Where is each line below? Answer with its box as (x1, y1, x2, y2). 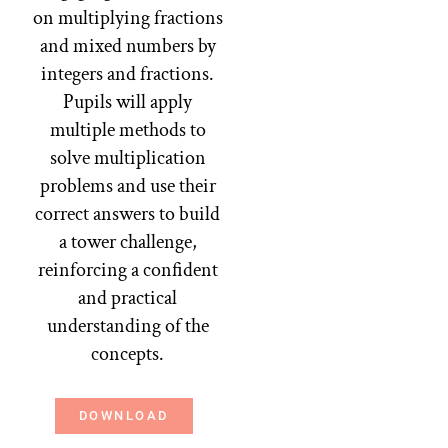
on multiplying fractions (32, 5, 223, 32)
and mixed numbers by (39, 33, 216, 60)
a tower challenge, (58, 229, 197, 256)
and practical (78, 285, 178, 312)
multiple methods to (49, 117, 206, 144)
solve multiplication (49, 145, 206, 172)
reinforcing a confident (37, 257, 218, 284)
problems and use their (39, 173, 216, 200)
